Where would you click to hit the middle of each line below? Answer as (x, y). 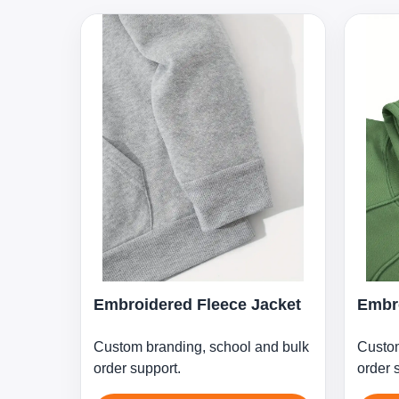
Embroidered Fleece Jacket (197, 305)
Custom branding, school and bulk (201, 347)
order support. (137, 368)
